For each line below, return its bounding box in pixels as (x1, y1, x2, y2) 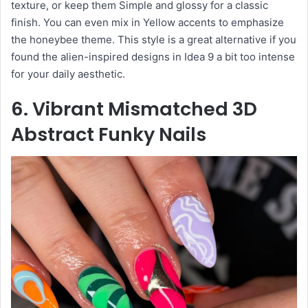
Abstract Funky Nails (11, 121, 206, 147)
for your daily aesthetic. (11, 67, 125, 80)
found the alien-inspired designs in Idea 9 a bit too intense (11, 49, 295, 63)
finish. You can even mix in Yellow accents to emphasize (11, 15, 284, 29)
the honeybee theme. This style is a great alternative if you (11, 32, 296, 46)
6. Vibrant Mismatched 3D (11, 96, 257, 122)
